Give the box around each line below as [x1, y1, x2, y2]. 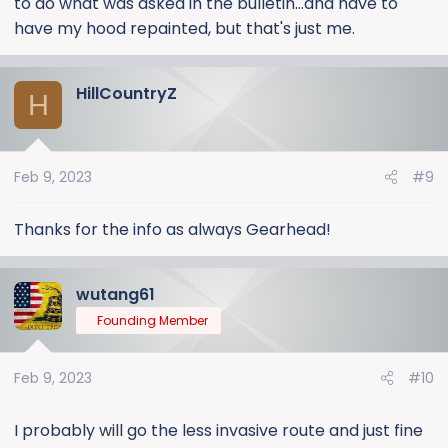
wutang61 [76, 283, 155, 307]
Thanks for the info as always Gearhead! [14, 218, 331, 242]
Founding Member [97, 312, 208, 330]
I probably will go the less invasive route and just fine [14, 419, 423, 443]
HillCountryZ [76, 82, 177, 106]
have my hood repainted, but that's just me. [14, 17, 355, 41]
